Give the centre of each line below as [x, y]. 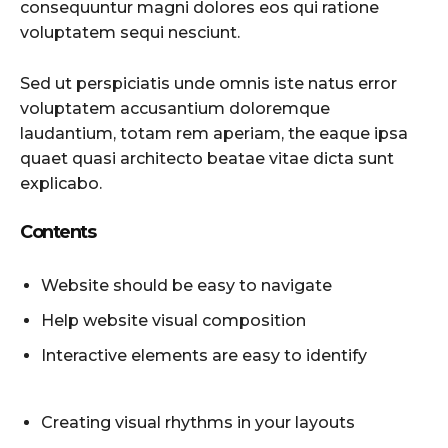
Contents [57, 231]
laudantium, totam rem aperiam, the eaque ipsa [214, 133]
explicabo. [61, 183]
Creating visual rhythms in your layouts [198, 422]
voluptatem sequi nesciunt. [130, 32]
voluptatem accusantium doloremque [175, 108]
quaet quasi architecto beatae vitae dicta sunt [207, 158]
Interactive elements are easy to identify [204, 355]
